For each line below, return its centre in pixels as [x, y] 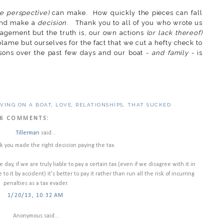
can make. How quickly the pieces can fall [126, 13]
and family [170, 53]
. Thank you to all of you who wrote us [135, 23]
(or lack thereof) [174, 33]
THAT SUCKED [149, 104]
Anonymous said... [36, 216]
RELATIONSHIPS [99, 104]
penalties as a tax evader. [36, 183]
